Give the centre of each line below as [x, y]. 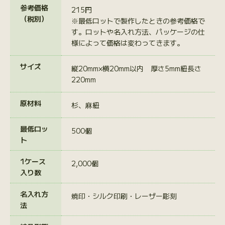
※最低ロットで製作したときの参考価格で [138, 20]
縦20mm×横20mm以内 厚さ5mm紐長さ [136, 68]
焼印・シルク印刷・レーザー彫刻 [124, 196]
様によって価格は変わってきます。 [127, 42]
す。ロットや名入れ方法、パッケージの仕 [138, 31]
